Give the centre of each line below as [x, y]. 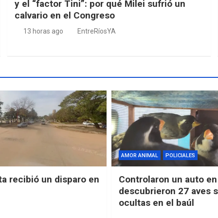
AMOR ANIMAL [140, 156]
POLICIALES [180, 156]
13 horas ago [43, 31]
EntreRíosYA [97, 31]
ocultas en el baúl [156, 203]
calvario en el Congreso [65, 15]
